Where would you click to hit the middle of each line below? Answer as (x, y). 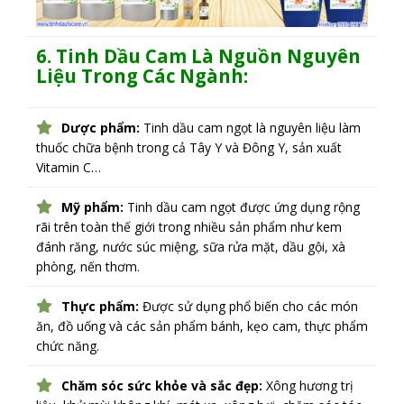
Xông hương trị (308, 386)
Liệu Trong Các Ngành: (142, 75)
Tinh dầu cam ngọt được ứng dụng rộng (242, 207)
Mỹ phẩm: (92, 207)
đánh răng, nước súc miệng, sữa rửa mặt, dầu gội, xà (191, 247)
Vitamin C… (69, 168)
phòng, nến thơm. (88, 267)
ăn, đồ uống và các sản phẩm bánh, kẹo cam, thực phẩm (202, 326)
